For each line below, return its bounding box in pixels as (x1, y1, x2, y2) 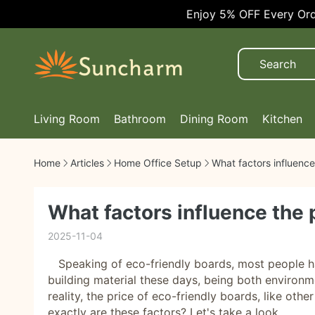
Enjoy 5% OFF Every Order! (160, 7, 305, 21)
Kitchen (262, 112, 302, 126)
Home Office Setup (114, 157, 202, 169)
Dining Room (180, 112, 248, 126)
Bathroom (114, 112, 166, 126)
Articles (70, 157, 104, 169)
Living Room (34, 112, 100, 126)
